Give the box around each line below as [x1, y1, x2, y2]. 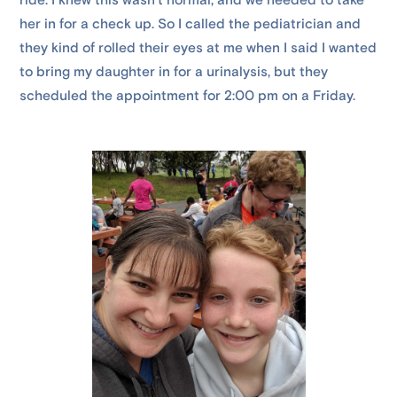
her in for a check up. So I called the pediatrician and [19, 15, 362, 34]
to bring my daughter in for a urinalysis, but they [19, 63, 329, 82]
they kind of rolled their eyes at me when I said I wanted [19, 39, 378, 58]
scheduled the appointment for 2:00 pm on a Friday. [19, 87, 356, 105]
